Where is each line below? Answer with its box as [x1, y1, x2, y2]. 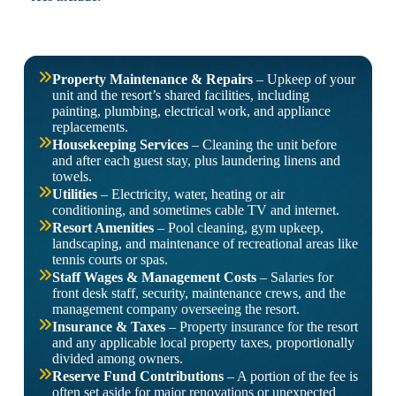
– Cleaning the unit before [187, 137, 337, 153]
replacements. [51, 119, 128, 135]
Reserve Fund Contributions [51, 369, 224, 385]
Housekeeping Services [51, 137, 188, 153]
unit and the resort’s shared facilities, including [51, 88, 309, 103]
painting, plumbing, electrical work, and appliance [51, 103, 331, 119]
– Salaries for [255, 270, 333, 286]
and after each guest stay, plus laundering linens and [51, 153, 340, 169]
